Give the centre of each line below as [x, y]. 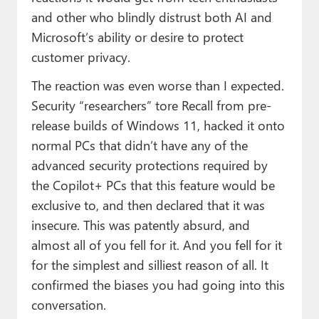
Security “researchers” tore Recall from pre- [151, 105]
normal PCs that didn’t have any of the [139, 145]
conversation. [68, 305]
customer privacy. [80, 57]
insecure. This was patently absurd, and [140, 225]
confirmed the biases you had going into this [158, 285]
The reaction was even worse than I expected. [157, 85]
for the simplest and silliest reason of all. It [150, 265]
